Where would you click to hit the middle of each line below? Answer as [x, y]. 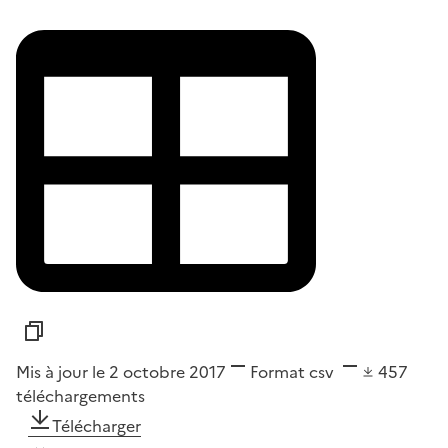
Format [277, 372]
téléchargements [80, 396]
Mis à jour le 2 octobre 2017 [121, 372]
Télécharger [96, 426]
